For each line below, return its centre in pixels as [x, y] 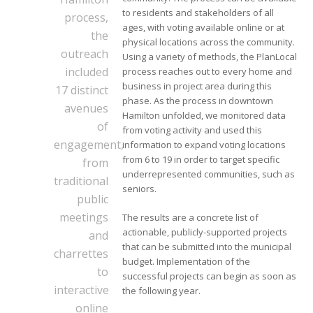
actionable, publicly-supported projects [205, 232]
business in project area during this [197, 86]
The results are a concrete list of [191, 218]
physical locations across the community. [209, 42]
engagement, [89, 145]
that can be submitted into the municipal [207, 247]
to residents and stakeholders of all [198, 13]
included [87, 72]
